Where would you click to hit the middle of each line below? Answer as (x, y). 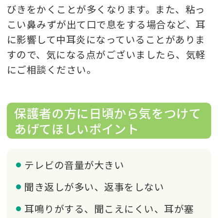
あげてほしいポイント (77, 128)
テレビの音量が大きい (74, 164)
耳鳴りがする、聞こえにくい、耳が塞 (109, 208)
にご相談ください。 (52, 69)
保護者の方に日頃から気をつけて (108, 113)
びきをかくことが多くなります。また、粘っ (106, 9)
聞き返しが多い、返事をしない (94, 186)
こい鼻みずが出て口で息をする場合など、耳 (106, 24)
